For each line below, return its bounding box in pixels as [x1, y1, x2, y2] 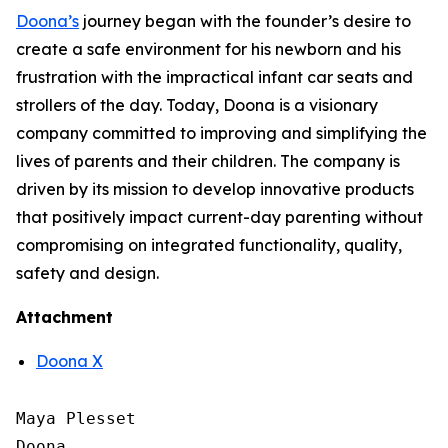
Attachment [16, 307, 113, 327]
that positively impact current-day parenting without [16, 207, 423, 227]
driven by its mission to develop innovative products [16, 179, 414, 199]
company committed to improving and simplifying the [16, 123, 427, 143]
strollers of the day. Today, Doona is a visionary [16, 95, 378, 115]
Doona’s [16, 11, 79, 31]
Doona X [36, 351, 103, 371]
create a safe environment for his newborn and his [16, 39, 401, 59]
